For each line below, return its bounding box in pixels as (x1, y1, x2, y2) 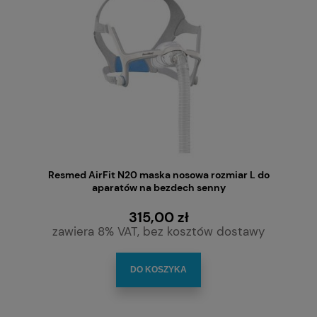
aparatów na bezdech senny (91, 180, 226, 194)
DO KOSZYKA (130, 264, 187, 275)
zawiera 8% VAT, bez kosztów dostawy (52, 224, 265, 240)
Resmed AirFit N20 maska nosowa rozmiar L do (47, 168, 270, 181)
